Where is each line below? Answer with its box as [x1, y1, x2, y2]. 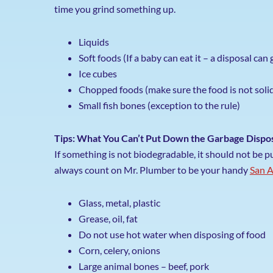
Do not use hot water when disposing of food [78, 229, 266, 240]
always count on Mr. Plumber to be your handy [54, 164, 250, 175]
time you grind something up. [54, 3, 175, 15]
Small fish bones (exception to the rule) [78, 99, 240, 111]
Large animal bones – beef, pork [78, 260, 209, 272]
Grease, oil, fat [78, 213, 138, 224]
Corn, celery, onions [78, 244, 160, 256]
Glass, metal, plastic [78, 197, 160, 208]
